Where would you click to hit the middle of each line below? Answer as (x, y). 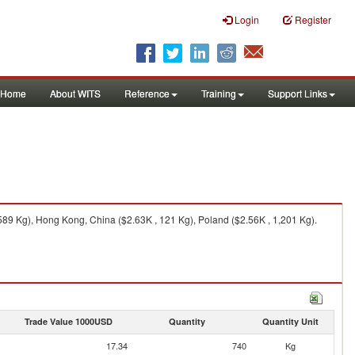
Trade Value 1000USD (68, 321)
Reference (147, 93)
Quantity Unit (290, 321)
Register (313, 19)
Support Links (298, 93)
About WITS (75, 93)
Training (219, 93)
